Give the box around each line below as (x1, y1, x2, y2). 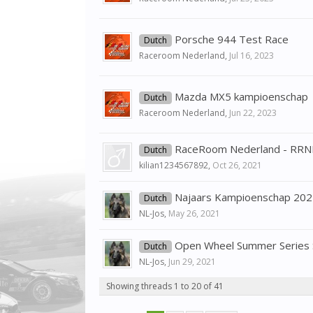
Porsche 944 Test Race (175, 32, 289, 46)
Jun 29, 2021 (168, 256, 216, 268)
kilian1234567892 (139, 159, 208, 171)
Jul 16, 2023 (229, 50, 274, 61)
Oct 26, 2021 (212, 159, 262, 171)
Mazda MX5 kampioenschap (175, 89, 308, 103)
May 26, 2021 (168, 208, 220, 219)
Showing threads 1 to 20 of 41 (106, 280, 224, 292)
